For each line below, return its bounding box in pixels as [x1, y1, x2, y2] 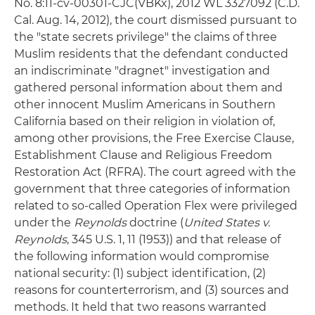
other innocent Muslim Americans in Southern [14, 98, 276, 111]
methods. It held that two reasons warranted [14, 300, 266, 314]
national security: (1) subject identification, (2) [14, 266, 266, 280]
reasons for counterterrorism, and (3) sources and [14, 283, 289, 297]
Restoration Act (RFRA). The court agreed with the [14, 165, 296, 179]
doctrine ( [129, 216, 184, 229]
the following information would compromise [14, 250, 269, 263]
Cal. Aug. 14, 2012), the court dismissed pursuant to [14, 13, 297, 27]
